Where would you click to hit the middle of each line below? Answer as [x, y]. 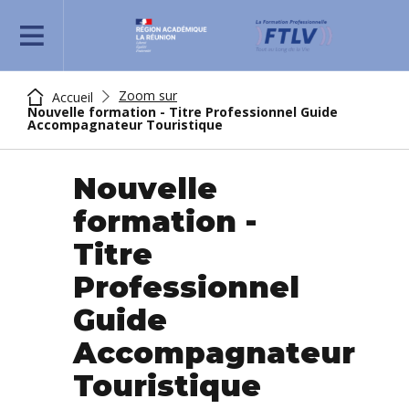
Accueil [71, 97]
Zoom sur [148, 95]
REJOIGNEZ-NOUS [84, 40]
